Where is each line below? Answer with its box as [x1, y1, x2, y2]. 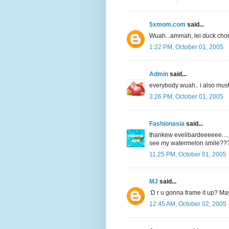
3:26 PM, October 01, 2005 [149, 93, 223, 100]
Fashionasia [149, 120, 185, 127]
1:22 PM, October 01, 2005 [149, 43, 223, 51]
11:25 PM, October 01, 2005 [149, 150, 226, 158]
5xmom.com [149, 20, 186, 28]
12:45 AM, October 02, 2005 [149, 200, 226, 208]
